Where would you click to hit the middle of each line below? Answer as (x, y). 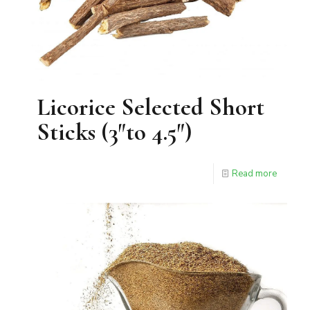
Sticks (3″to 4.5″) (114, 132)
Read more (254, 173)
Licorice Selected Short (151, 107)
